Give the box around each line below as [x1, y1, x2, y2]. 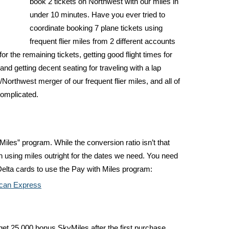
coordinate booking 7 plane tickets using [30, 24, 163, 32]
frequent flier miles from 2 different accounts [30, 37, 175, 45]
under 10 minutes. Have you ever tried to [30, 11, 165, 19]
